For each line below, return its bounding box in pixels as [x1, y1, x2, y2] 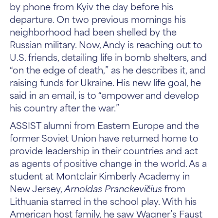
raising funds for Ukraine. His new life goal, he [10, 75, 201, 89]
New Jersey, [10, 181, 64, 195]
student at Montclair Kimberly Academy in [10, 168, 190, 182]
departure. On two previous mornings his [10, 12, 186, 26]
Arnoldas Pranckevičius [64, 181, 162, 195]
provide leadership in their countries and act [10, 143, 198, 157]
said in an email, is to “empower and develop [10, 88, 199, 102]
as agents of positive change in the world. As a [10, 156, 207, 170]
